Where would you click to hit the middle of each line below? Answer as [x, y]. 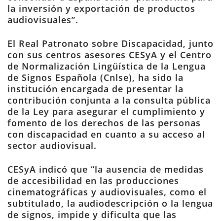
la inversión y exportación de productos [101, 8]
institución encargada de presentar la [95, 89]
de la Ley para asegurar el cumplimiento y [106, 111]
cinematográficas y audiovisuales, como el [107, 192]
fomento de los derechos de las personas [104, 123]
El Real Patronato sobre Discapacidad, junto [110, 43]
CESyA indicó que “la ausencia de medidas [106, 169]
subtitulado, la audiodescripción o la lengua [110, 203]
